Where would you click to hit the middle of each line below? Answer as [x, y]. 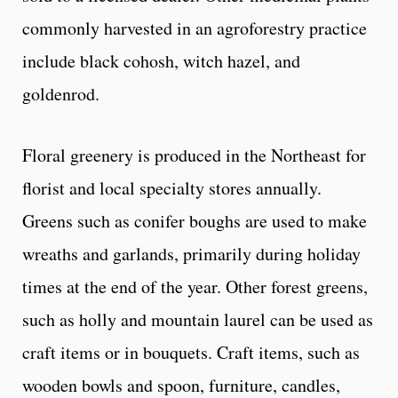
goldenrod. [61, 93]
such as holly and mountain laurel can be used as [198, 319]
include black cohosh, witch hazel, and [161, 60]
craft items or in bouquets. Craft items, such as [191, 352]
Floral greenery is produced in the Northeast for [194, 155]
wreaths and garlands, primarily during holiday [191, 253]
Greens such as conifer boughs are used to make [195, 220]
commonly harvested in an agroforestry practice [195, 28]
